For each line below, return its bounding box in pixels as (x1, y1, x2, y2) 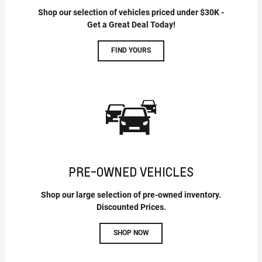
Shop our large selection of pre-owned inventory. (41, 189, 221, 199)
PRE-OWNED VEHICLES (68, 163, 194, 180)
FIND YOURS (111, 46, 151, 55)
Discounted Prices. (96, 202, 166, 212)
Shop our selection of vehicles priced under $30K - (38, 7, 224, 17)
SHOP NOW (113, 229, 149, 237)
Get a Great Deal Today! (87, 19, 175, 29)
